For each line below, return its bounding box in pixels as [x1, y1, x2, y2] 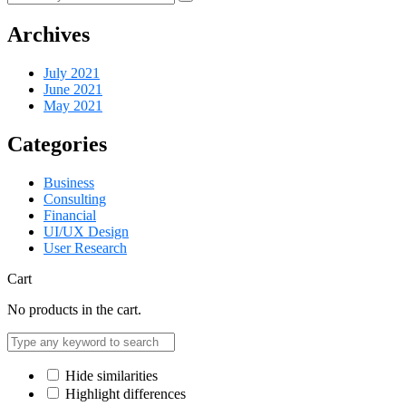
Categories [7, 131, 107, 156]
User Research [43, 239, 127, 256]
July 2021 [43, 64, 100, 81]
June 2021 [43, 81, 102, 97]
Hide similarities [62, 367, 158, 383]
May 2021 [43, 97, 102, 113]
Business [43, 174, 94, 190]
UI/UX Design [43, 223, 129, 239]
